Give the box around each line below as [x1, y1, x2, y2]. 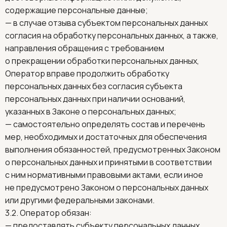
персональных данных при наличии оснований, [5, 93, 185, 104]
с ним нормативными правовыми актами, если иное [5, 169, 203, 180]
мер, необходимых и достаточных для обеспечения [5, 131, 207, 142]
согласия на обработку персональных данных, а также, [5, 30, 218, 41]
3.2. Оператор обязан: [5, 207, 92, 218]
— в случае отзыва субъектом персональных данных [5, 17, 208, 28]
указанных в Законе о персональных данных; [5, 106, 176, 117]
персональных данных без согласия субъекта [5, 81, 182, 92]
